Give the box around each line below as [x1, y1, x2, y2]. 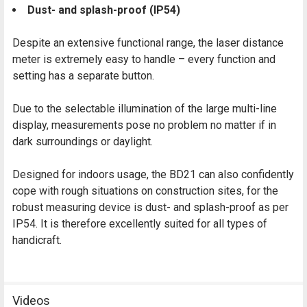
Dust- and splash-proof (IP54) [27, 3, 180, 16]
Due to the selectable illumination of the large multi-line [12, 101, 277, 115]
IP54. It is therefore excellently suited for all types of [12, 217, 267, 230]
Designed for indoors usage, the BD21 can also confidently [12, 167, 294, 181]
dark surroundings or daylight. [12, 134, 153, 148]
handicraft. [12, 233, 62, 247]
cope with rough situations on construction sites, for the [12, 184, 278, 197]
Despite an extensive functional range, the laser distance [12, 36, 284, 49]
